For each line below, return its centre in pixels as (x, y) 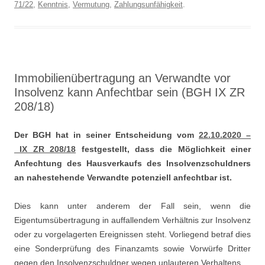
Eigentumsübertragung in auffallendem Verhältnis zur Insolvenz (132, 220)
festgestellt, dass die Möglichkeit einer (163, 149)
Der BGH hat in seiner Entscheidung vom (106, 135)
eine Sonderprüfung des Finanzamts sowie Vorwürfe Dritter (132, 248)
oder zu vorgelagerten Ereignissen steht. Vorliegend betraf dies (132, 234)
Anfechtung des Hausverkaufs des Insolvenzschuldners (132, 163)
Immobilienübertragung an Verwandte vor (122, 78)
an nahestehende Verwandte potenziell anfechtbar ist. (123, 177)
